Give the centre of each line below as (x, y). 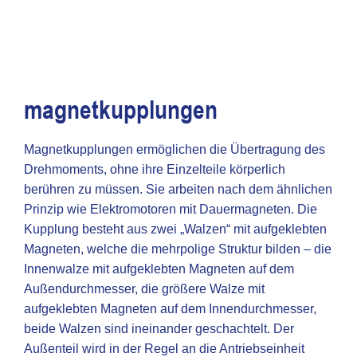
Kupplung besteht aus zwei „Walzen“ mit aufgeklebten (175, 229)
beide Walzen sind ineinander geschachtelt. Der (159, 329)
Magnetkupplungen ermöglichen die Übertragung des (175, 149)
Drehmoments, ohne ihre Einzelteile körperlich (155, 169)
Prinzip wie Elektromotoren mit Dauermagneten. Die (171, 209)
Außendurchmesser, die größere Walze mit (144, 289)
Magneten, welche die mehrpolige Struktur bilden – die (178, 249)
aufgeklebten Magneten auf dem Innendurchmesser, (170, 309)
